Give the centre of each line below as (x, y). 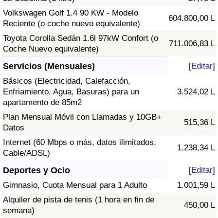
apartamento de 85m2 (42, 103)
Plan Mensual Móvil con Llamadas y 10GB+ (82, 117)
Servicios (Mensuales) (49, 66)
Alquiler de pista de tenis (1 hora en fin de (79, 200)
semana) (19, 211)
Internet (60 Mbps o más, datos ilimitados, (80, 143)
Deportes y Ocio (36, 171)
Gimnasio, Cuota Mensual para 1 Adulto (75, 185)
